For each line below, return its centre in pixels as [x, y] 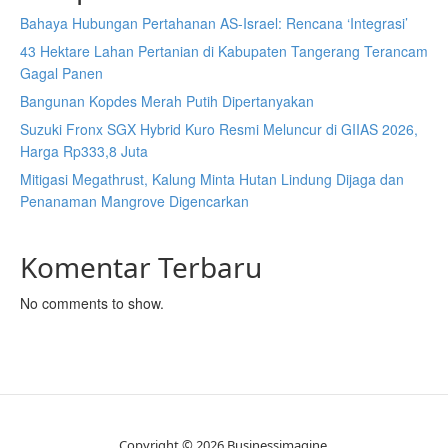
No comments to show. [92, 303]
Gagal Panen [61, 73]
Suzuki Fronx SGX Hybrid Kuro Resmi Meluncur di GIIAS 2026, [219, 129]
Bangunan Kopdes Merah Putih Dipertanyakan [167, 101]
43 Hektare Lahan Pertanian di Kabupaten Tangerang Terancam [224, 51]
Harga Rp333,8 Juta [84, 151]
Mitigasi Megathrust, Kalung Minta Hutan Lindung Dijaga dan [212, 179]
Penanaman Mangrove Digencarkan [134, 201]
